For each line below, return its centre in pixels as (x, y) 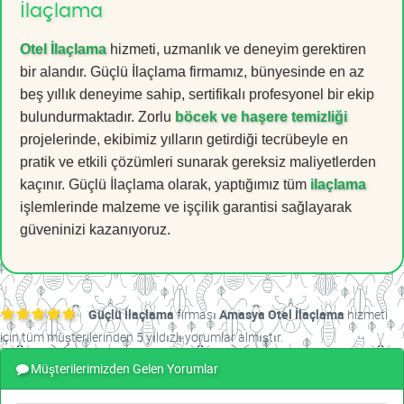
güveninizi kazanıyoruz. (95, 230)
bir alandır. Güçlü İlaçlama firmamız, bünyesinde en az (192, 72)
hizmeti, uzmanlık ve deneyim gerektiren (236, 50)
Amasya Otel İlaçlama (282, 315)
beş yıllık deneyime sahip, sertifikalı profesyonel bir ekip (197, 95)
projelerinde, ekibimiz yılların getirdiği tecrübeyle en (184, 140)
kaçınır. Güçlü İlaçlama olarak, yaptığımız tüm (165, 185)
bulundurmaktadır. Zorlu (97, 117)
